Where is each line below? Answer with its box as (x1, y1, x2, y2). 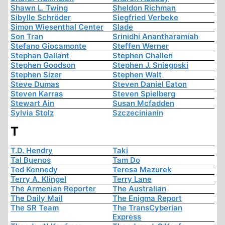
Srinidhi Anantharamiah (113, 32, 198, 42)
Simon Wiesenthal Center (11, 22, 103, 32)
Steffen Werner (113, 41, 169, 51)
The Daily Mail (11, 193, 63, 203)
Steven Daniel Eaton (113, 79, 187, 89)
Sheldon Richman (113, 3, 176, 13)
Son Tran (11, 32, 43, 42)
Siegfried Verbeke (113, 13, 178, 23)
